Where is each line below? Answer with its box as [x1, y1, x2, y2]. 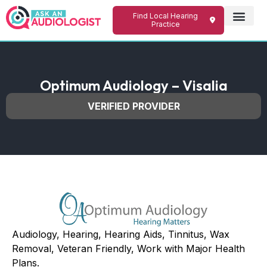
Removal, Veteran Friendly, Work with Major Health [12, 242, 245, 254]
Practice [151, 20, 180, 29]
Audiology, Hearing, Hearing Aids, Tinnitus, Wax [12, 228, 229, 240]
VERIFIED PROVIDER [87, 100, 180, 112]
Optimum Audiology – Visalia [39, 76, 228, 94]
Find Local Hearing [133, 11, 198, 20]
